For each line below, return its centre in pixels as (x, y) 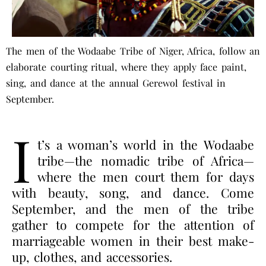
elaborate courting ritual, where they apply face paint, (126, 66)
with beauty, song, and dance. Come (133, 192)
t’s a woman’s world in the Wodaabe (146, 144)
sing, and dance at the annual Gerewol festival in (116, 83)
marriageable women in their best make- (133, 240)
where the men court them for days (146, 176)
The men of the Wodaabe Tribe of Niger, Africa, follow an (133, 50)
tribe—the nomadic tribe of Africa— (146, 160)
